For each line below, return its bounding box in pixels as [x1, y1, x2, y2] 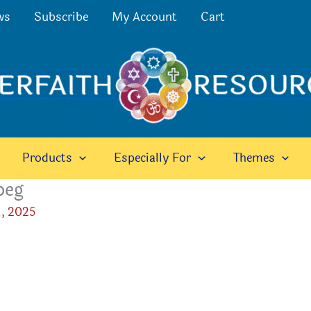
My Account [112, 8, 178, 26]
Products [22, 149, 73, 167]
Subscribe [34, 8, 89, 26]
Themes [233, 149, 275, 167]
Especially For [114, 149, 192, 167]
